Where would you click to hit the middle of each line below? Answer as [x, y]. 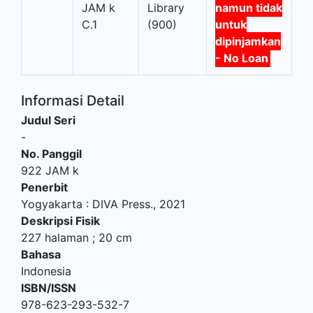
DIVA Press [121, 204]
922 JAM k [50, 170]
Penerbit [44, 187]
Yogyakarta [52, 204]
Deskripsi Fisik [60, 220]
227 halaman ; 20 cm [77, 237]
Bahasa [41, 254]
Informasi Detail [73, 100]
